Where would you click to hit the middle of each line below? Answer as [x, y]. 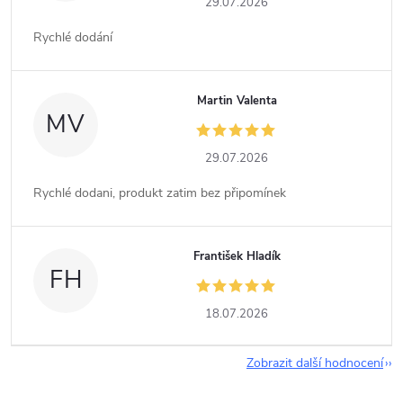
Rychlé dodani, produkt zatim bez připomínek [160, 193]
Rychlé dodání [73, 37]
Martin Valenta [237, 100]
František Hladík [237, 256]
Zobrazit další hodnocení [315, 363]
